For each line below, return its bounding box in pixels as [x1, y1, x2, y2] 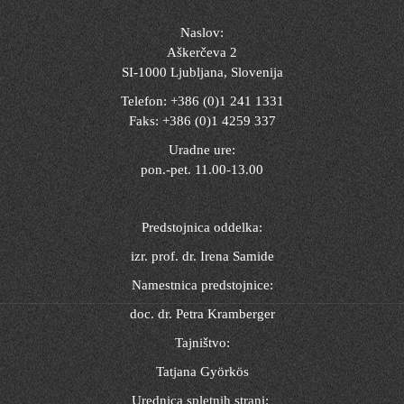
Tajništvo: [174, 335, 230, 350]
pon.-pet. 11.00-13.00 [141, 161, 263, 177]
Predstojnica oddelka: [142, 219, 262, 234]
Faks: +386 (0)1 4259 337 [128, 113, 276, 128]
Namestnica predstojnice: [131, 277, 273, 292]
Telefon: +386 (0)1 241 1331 [120, 93, 284, 108]
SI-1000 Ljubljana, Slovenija [121, 64, 283, 79]
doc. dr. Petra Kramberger [129, 306, 275, 321]
